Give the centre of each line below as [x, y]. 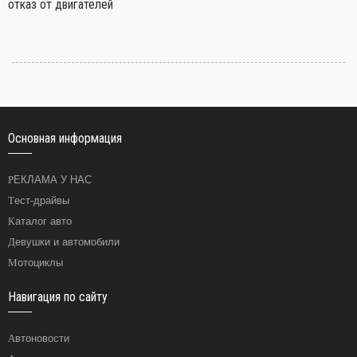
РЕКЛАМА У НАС [53, 180]
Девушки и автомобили [67, 242]
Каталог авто [43, 221]
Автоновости [42, 338]
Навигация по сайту [58, 297]
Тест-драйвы [42, 200]
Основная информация [65, 138]
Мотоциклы [40, 263]
